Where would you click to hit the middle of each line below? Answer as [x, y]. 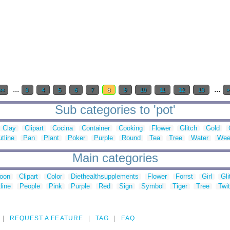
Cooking [131, 128]
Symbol [152, 186]
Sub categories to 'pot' [115, 110]
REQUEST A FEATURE [46, 218]
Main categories [115, 158]
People [30, 186]
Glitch [188, 128]
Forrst [184, 177]
